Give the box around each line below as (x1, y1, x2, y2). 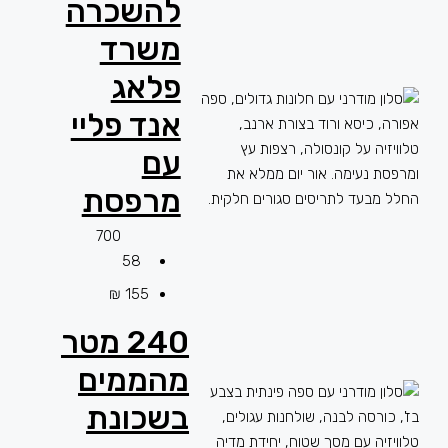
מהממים (78, 361, 190, 399)
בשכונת (86, 399, 190, 437)
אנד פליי (70, 106, 181, 144)
